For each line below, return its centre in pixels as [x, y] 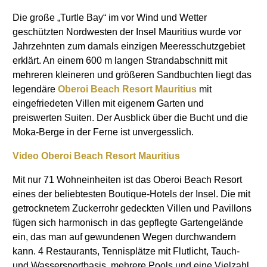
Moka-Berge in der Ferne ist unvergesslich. [104, 132]
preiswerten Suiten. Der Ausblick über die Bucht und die [130, 118]
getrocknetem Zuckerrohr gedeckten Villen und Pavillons [132, 209]
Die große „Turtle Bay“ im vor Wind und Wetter [110, 18]
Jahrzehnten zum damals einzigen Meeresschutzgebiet [129, 46]
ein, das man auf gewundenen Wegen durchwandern [124, 237]
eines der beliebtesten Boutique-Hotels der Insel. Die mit [131, 194]
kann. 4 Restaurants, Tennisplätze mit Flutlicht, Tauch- [126, 252]
